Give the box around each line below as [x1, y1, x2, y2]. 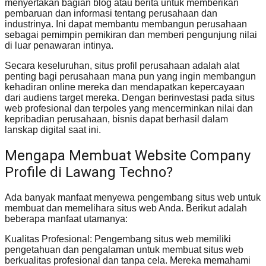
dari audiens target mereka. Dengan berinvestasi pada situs [5, 93, 255, 103]
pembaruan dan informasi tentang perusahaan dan [5, 8, 217, 19]
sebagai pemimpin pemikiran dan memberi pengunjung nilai [5, 30, 257, 40]
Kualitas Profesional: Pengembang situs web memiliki [5, 234, 231, 245]
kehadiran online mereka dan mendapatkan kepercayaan [5, 82, 245, 93]
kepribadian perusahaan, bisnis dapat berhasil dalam [5, 114, 228, 125]
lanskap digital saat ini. [5, 125, 101, 135]
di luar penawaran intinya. [5, 40, 113, 51]
